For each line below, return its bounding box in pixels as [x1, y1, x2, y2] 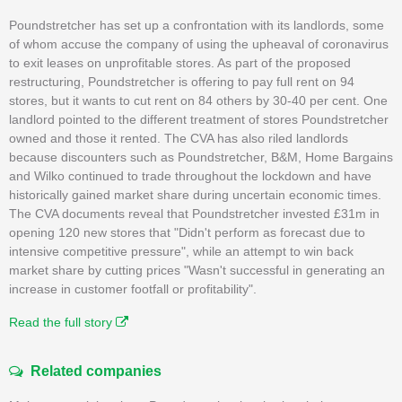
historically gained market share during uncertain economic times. [9, 187, 381, 202]
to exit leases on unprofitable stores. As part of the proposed [9, 55, 351, 70]
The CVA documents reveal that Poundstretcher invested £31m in [9, 205, 380, 221]
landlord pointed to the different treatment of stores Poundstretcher [9, 111, 389, 127]
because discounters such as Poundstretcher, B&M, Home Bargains [9, 149, 393, 164]
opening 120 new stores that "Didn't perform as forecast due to [9, 224, 365, 240]
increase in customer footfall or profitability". [9, 281, 257, 296]
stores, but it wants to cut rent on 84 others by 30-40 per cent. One [9, 92, 388, 108]
